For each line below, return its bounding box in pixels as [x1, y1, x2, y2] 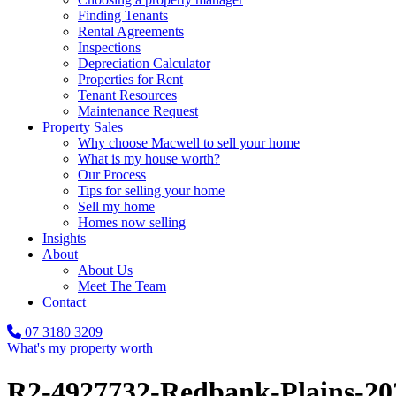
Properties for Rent [78, 72, 183, 88]
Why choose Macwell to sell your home [78, 135, 300, 151]
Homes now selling [78, 215, 186, 231]
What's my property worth [7, 340, 153, 356]
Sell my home [78, 199, 155, 215]
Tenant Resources [78, 88, 177, 103]
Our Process [78, 167, 146, 183]
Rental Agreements [78, 24, 184, 40]
